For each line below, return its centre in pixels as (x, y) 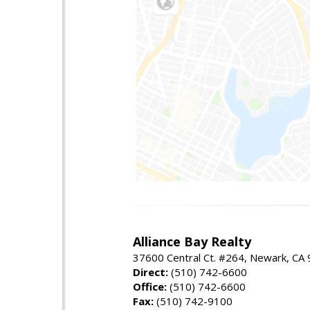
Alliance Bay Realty (192, 241)
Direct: (151, 272)
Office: (150, 286)
